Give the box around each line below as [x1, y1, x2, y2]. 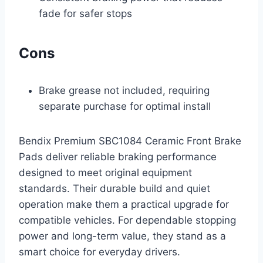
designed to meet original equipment [19, 166, 192, 178]
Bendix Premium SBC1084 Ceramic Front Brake [19, 134, 241, 147]
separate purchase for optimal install [39, 100, 211, 112]
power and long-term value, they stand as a [19, 230, 226, 242]
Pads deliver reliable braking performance [19, 150, 217, 163]
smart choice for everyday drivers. [19, 245, 180, 258]
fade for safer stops [39, 7, 132, 19]
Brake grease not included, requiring [39, 84, 210, 96]
